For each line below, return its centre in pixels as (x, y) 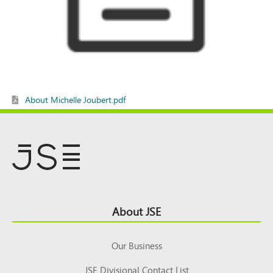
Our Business (136, 245)
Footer (32, 207)
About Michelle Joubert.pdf (75, 99)
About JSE (136, 211)
